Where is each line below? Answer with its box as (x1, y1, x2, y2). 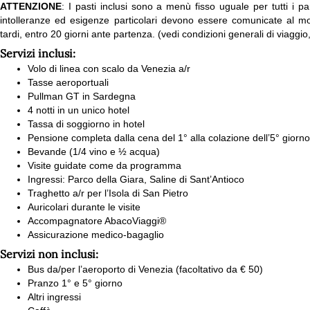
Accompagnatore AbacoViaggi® (28, 215, 166, 226)
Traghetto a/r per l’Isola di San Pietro (28, 188, 188, 199)
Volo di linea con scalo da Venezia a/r (28, 63, 190, 74)
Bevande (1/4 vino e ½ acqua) (28, 146, 160, 157)
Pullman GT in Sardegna (28, 91, 136, 102)
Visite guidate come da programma (28, 160, 181, 171)
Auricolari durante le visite (28, 201, 140, 212)
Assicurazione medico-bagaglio (28, 229, 164, 240)
